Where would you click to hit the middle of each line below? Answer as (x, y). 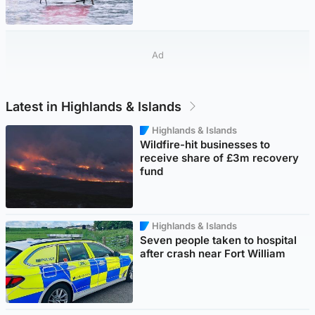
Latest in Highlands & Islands (94, 106)
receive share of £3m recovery (220, 157)
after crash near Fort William (213, 253)
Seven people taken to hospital (219, 240)
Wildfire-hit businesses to (205, 144)
